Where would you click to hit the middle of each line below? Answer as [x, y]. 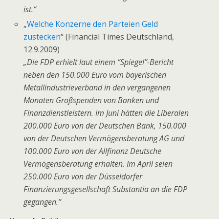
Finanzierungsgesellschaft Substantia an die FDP [106, 189]
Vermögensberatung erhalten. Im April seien [98, 164]
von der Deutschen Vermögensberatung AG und [104, 138]
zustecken [42, 36]
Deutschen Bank [127, 125]
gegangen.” [43, 202]
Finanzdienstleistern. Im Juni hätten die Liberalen [106, 113]
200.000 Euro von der [61, 125]
